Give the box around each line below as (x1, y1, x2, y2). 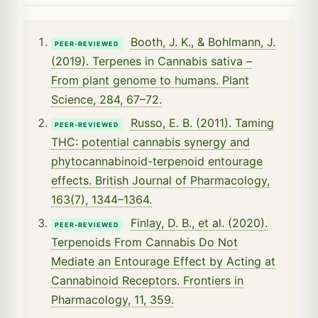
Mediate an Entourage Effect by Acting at (51, 254, 275, 269)
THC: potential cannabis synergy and (51, 135, 250, 150)
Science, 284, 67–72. (51, 92, 162, 107)
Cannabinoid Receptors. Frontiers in (51, 273, 243, 288)
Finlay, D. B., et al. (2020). (131, 216, 268, 231)
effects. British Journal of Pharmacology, (51, 173, 270, 188)
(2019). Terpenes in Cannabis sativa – (51, 54, 252, 69)
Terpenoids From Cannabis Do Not (51, 235, 238, 250)
